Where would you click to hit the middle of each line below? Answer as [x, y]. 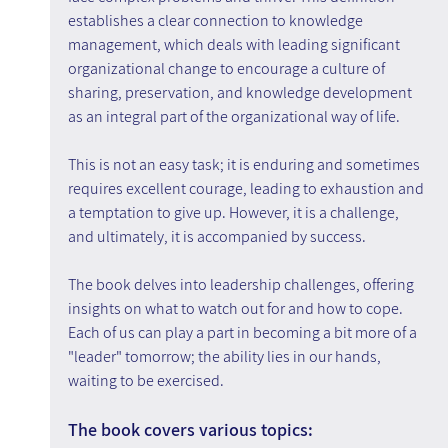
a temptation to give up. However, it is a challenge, [234, 213]
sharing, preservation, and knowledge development [241, 93]
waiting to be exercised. [145, 381]
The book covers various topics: [190, 430]
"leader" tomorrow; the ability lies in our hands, [225, 357]
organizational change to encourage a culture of [227, 69]
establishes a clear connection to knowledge [216, 21]
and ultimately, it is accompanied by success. [216, 237]
